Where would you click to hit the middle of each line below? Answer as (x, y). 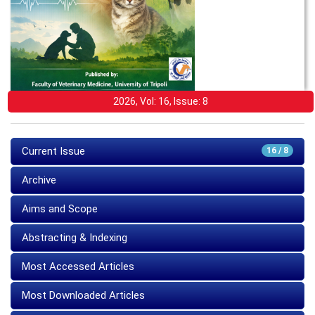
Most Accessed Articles (78, 266)
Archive (39, 180)
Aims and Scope (60, 208)
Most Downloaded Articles (83, 295)
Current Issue (53, 151)
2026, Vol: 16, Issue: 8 (160, 101)
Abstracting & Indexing (75, 237)
